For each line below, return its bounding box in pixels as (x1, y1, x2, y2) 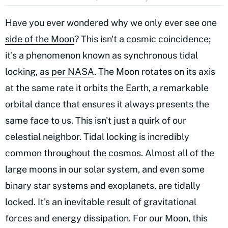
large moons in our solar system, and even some (5, 163, 205, 175)
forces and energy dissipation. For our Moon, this (5, 212, 208, 223)
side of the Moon (5, 33, 74, 44)
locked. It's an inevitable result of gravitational (5, 196, 196, 207)
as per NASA (40, 66, 94, 77)
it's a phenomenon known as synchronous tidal (5, 49, 198, 61)
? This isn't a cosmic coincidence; (74, 33, 211, 44)
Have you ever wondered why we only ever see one (5, 17, 217, 28)
